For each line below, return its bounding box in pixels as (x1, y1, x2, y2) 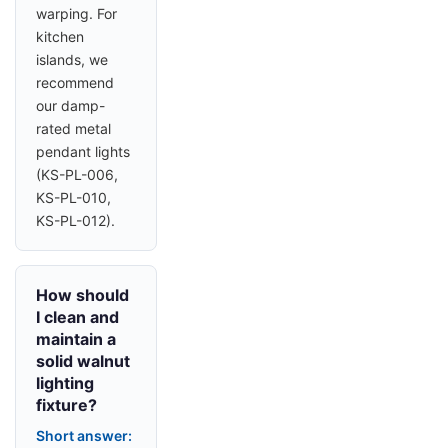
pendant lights (36, 143, 130, 161)
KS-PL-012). (36, 212, 115, 230)
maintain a (36, 329, 116, 350)
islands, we (36, 51, 108, 69)
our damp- (36, 97, 105, 115)
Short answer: (36, 427, 132, 445)
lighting (36, 373, 94, 394)
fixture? (36, 395, 97, 416)
